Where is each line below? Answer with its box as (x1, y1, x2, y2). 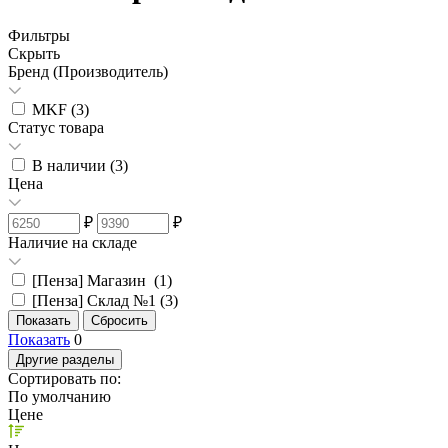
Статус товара (8, 118, 104, 136)
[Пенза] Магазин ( (32, 271, 159, 289)
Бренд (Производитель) (8, 62, 168, 80)
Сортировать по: (8, 369, 121, 387)
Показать (8, 330, 70, 348)
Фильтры (8, 26, 70, 44)
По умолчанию (8, 387, 111, 405)
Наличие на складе (8, 233, 137, 251)
